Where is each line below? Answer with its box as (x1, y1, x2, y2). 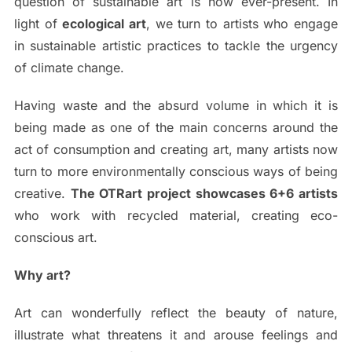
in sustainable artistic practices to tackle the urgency (13, 37, 339, 53)
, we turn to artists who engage (145, 15, 339, 31)
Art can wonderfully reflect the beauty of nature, (13, 304, 339, 321)
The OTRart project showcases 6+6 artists (70, 185, 339, 201)
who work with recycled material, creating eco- (13, 207, 339, 223)
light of (13, 15, 63, 31)
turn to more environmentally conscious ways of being (13, 163, 339, 179)
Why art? (13, 266, 71, 283)
